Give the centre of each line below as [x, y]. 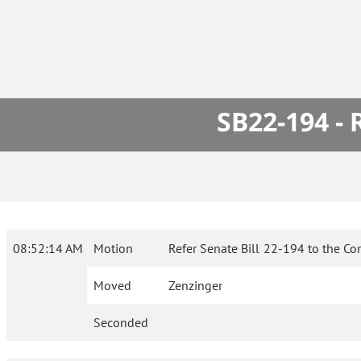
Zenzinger [196, 286]
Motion [113, 249]
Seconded [121, 323]
